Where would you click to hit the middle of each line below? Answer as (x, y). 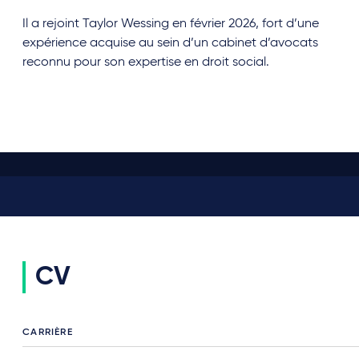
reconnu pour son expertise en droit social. (146, 63)
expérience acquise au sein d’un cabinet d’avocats (171, 43)
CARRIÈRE (48, 333)
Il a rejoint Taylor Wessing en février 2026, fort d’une (171, 24)
